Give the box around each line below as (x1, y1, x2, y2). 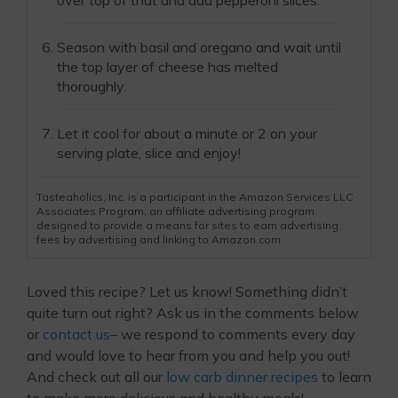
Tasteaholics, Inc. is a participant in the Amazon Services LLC (36, 189, 353, 203)
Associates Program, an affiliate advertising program (36, 203, 314, 218)
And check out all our (27, 367, 166, 386)
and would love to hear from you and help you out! (27, 346, 350, 364)
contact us (43, 324, 110, 343)
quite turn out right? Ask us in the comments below (27, 303, 359, 322)
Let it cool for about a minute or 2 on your (57, 123, 317, 142)
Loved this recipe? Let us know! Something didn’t (27, 282, 347, 300)
